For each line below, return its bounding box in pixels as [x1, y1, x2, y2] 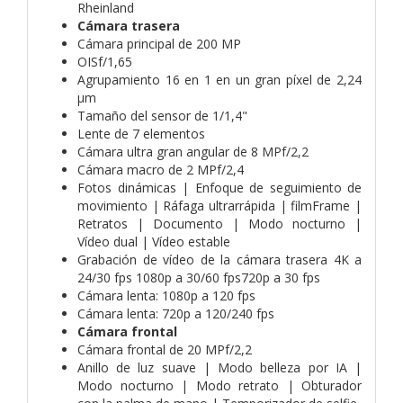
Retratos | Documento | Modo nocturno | [77, 214, 362, 232]
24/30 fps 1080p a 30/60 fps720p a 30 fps [77, 268, 320, 286]
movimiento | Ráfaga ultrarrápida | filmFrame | [77, 196, 362, 214]
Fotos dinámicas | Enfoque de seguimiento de [77, 178, 362, 196]
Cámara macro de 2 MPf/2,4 [77, 160, 244, 178]
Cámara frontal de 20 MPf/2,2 [77, 340, 252, 358]
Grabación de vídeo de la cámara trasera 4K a [77, 250, 362, 268]
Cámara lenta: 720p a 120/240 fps [77, 304, 274, 322]
